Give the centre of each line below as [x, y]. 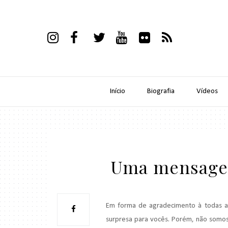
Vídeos [207, 91]
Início [118, 91]
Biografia [161, 91]
